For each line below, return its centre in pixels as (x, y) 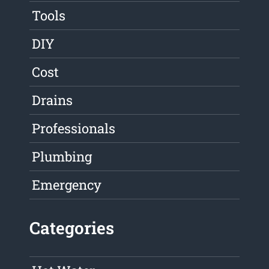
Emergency (67, 185)
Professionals (74, 128)
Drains (53, 100)
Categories (72, 228)
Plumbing (62, 157)
